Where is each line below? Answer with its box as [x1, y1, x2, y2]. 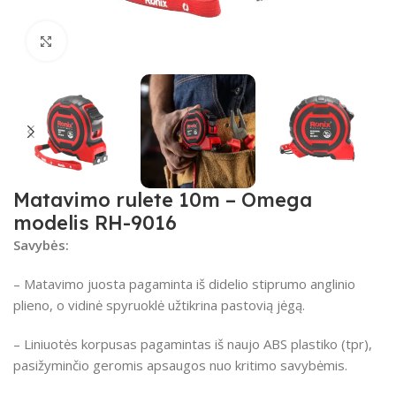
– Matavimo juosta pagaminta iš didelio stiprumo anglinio [13, 275, 355, 293]
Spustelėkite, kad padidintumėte [65, 33, 265, 49]
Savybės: [13, 236, 69, 255]
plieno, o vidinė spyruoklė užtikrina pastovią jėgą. [13, 296, 305, 315]
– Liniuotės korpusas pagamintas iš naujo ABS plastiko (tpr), [13, 335, 372, 354]
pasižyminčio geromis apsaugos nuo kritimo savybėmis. [13, 356, 347, 375]
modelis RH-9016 [13, 210, 177, 236]
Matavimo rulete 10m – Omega [13, 187, 312, 213]
